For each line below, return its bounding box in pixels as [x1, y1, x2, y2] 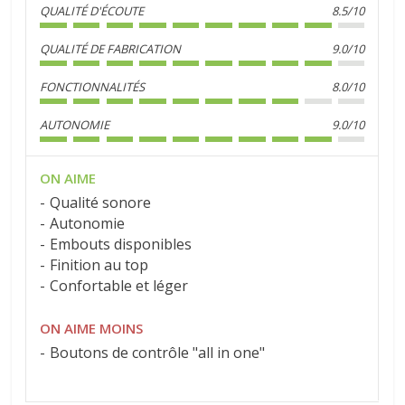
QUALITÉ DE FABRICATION [40, 40, 182, 57]
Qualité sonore [50, 192, 152, 212]
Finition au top [50, 255, 149, 276]
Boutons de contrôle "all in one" [50, 343, 266, 363]
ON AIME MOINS [40, 319, 144, 338]
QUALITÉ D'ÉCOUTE [40, 2, 145, 19]
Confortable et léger [50, 276, 189, 297]
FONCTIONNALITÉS [40, 78, 146, 95]
